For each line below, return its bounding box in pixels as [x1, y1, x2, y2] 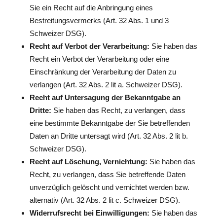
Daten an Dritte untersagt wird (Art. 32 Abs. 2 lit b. [29, 132, 188, 140]
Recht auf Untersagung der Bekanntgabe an [29, 93, 181, 102]
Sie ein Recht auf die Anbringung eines [29, 3, 153, 12]
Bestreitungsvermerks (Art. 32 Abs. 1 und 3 [29, 16, 169, 25]
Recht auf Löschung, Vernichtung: [29, 157, 147, 166]
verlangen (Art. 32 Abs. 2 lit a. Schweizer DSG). [29, 80, 183, 89]
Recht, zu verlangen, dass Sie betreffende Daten [29, 170, 185, 179]
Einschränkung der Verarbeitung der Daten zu [29, 68, 176, 76]
